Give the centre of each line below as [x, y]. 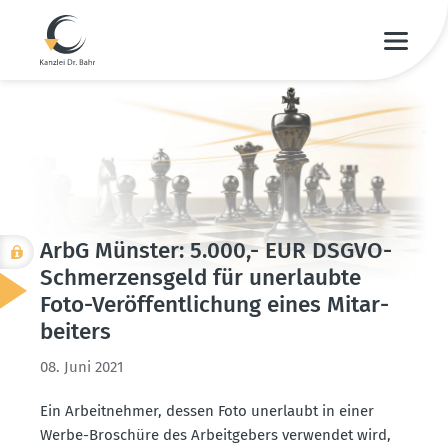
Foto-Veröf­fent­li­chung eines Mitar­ [214, 304]
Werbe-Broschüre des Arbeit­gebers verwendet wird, [215, 434]
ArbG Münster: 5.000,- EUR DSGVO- [216, 250]
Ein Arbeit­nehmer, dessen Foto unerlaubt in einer [207, 410]
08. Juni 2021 [82, 366]
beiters [75, 331]
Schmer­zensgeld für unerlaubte [200, 277]
